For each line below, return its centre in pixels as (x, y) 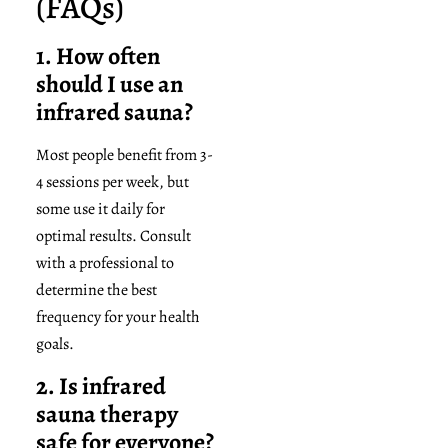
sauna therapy (106, 414)
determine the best (96, 289)
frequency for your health (117, 316)
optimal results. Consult (113, 235)
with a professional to (104, 262)
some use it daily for (100, 208)
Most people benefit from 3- (124, 154)
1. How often (97, 55)
